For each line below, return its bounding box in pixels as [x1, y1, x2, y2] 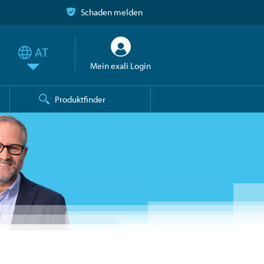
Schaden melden [81, 6, 143, 18]
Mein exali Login [90, 60, 151, 71]
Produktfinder [55, 93, 105, 105]
